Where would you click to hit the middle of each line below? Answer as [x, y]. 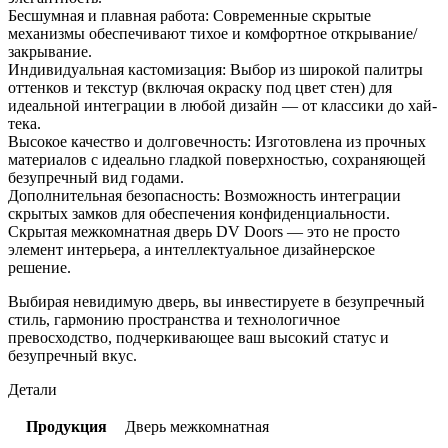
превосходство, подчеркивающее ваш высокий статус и [198, 337]
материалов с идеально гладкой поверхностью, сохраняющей [217, 159]
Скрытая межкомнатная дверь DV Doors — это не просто [204, 231]
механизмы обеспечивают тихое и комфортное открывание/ [212, 33]
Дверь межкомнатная [197, 426]
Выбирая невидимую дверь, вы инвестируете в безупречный [216, 301]
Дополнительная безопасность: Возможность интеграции [204, 195]
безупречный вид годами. [96, 177]
